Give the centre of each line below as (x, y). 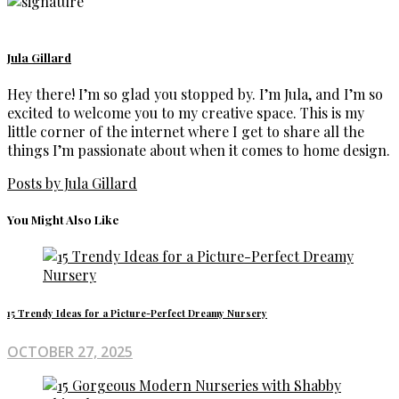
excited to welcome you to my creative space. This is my (186, 112)
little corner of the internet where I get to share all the (186, 131)
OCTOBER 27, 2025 (70, 352)
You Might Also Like (63, 219)
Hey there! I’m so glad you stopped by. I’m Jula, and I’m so (195, 94)
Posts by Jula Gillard (72, 183)
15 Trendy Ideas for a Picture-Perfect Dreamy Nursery (137, 313)
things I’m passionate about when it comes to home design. (199, 150)
